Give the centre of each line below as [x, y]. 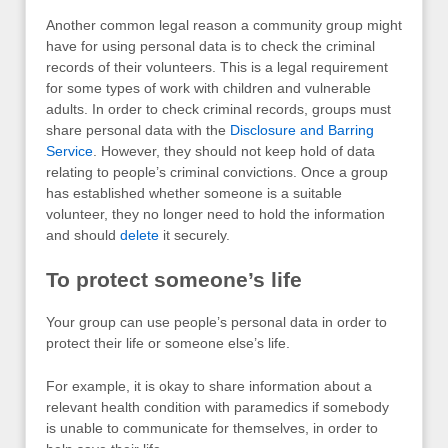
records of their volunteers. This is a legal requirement [217, 67]
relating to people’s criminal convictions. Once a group [217, 172]
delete [139, 235]
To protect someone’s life [174, 279]
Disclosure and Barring [300, 130]
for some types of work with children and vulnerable [208, 88]
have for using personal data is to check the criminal [210, 46]
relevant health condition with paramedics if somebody [217, 407]
